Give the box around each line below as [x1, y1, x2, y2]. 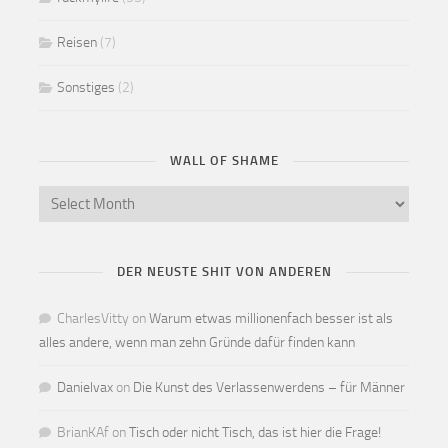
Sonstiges [57, 78, 115, 96]
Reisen [57, 33, 97, 51]
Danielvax [57, 378, 113, 396]
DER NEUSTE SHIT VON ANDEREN [116, 263, 332, 279]
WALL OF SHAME [169, 152, 279, 168]
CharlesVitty [57, 309, 129, 327]
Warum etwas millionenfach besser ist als [149, 309, 393, 327]
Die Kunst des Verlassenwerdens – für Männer [133, 378, 405, 396]
